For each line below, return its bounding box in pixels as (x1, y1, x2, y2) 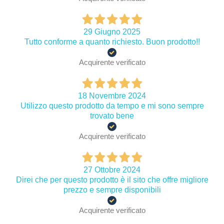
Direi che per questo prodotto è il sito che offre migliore (15, 175, 208, 184)
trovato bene (90, 111, 134, 120)
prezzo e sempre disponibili (63, 185, 161, 194)
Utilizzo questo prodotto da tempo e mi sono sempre (20, 101, 204, 110)
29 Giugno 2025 (83, 27, 140, 36)
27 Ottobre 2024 (83, 165, 140, 174)
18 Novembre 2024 (78, 91, 146, 100)
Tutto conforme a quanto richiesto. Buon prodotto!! (24, 37, 200, 46)
